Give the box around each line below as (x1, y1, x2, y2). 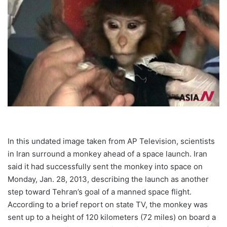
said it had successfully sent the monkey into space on (8, 162, 203, 172)
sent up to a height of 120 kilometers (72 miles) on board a (8, 212, 216, 222)
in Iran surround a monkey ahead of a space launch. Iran (8, 149, 207, 159)
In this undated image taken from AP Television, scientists (8, 136, 215, 146)
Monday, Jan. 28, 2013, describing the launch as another (8, 174, 209, 184)
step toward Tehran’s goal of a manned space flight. (8, 187, 192, 197)
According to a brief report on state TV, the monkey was (8, 200, 208, 210)
